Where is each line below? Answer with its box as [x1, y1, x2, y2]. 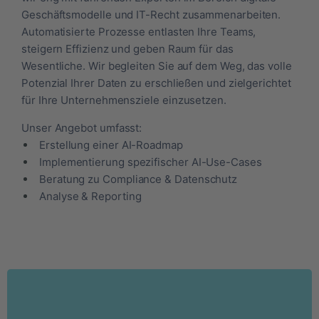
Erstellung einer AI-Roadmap [39, 137, 183, 152]
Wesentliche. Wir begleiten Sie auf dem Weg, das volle [21, 59, 292, 73]
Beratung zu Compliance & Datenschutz [39, 172, 238, 186]
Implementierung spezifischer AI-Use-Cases [39, 155, 262, 169]
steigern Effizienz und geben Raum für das [21, 42, 234, 56]
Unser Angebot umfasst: [21, 120, 142, 135]
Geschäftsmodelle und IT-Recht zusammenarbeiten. [21, 8, 281, 22]
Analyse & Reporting [39, 189, 142, 203]
